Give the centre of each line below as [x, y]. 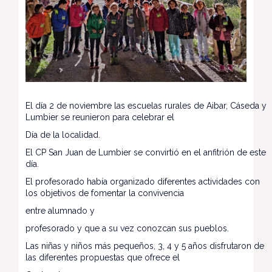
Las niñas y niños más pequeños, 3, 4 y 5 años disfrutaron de [145, 246]
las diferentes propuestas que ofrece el [103, 257]
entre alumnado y [60, 210]
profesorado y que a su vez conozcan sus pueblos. [127, 228]
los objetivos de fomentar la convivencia [105, 193]
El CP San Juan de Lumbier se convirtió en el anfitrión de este [146, 152]
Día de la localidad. [63, 134]
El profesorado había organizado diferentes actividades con [143, 181]
